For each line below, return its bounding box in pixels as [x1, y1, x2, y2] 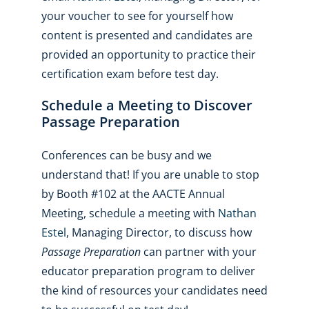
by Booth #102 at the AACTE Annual [41, 186, 225, 201]
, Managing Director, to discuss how [66, 224, 252, 240]
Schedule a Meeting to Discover [41, 95, 252, 114]
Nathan [217, 205, 257, 221]
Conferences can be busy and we [41, 147, 212, 163]
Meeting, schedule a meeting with [41, 205, 218, 221]
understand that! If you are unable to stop [41, 166, 259, 182]
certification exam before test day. [41, 66, 219, 81]
